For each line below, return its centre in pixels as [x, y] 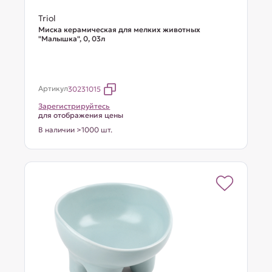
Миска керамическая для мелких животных [120, 29]
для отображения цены [81, 115]
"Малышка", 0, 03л [72, 39]
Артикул [53, 88]
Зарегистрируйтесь [74, 106]
